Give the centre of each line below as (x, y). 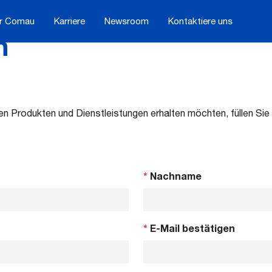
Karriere (70, 21)
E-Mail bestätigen (191, 228)
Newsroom (127, 21)
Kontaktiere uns (200, 21)
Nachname (175, 176)
